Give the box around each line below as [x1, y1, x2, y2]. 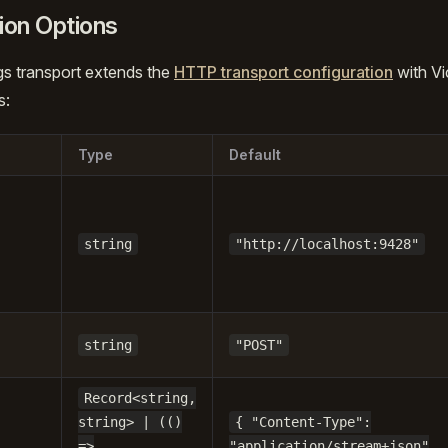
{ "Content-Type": [235, 414, 371, 430]
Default [229, 146, 281, 163]
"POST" [235, 337, 283, 353]
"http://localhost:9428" [235, 236, 419, 252]
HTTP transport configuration [174, 62, 393, 82]
